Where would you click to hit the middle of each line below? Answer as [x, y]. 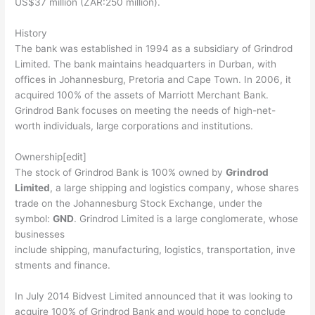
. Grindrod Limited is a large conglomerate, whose [186, 218]
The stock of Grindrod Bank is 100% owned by [121, 172]
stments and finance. [63, 265]
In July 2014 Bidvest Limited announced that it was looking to [154, 296]
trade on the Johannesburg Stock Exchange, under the [139, 203]
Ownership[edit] [51, 156]
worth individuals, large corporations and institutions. [134, 126]
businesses [40, 234]
